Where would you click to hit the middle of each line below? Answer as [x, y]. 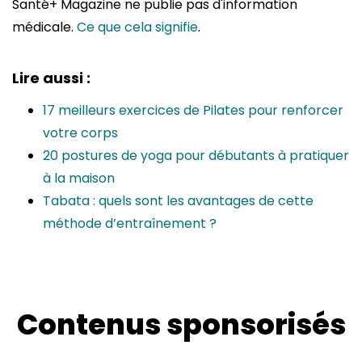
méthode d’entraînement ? [130, 224]
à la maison [79, 179]
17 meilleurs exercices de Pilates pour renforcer [193, 111]
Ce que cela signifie [137, 27]
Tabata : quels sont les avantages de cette [178, 201]
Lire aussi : [51, 78]
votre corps [80, 133]
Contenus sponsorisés [181, 325]
